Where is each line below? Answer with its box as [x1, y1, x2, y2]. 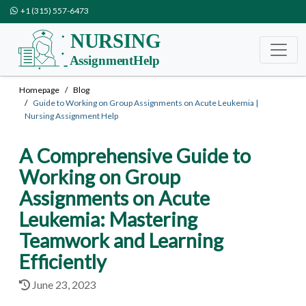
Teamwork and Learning [19, 229, 223, 252]
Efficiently [19, 250, 107, 273]
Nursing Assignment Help [25, 111, 118, 121]
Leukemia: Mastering [19, 208, 197, 231]
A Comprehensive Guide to [19, 144, 251, 167]
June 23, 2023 [30, 278, 96, 291]
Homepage [19, 85, 59, 95]
